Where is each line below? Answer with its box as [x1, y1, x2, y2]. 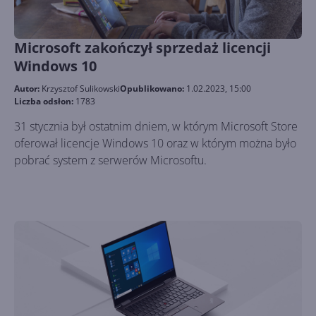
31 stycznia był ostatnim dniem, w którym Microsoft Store [14, 119, 298, 134]
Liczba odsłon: [14, 95, 75, 107]
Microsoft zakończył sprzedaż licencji [14, 38, 271, 57]
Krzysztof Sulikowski [42, 83, 120, 95]
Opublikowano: [120, 83, 186, 95]
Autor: [14, 83, 42, 95]
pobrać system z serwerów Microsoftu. [14, 152, 207, 168]
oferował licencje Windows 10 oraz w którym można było [14, 135, 296, 151]
